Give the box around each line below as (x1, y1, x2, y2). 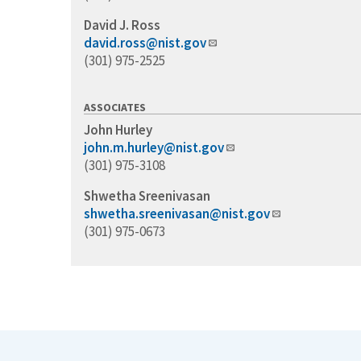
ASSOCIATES (84, 100, 146, 115)
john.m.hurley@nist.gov (84, 139, 224, 157)
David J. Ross (84, 16, 160, 35)
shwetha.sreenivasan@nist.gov (84, 205, 270, 223)
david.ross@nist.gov (84, 34, 206, 52)
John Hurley (84, 121, 152, 139)
